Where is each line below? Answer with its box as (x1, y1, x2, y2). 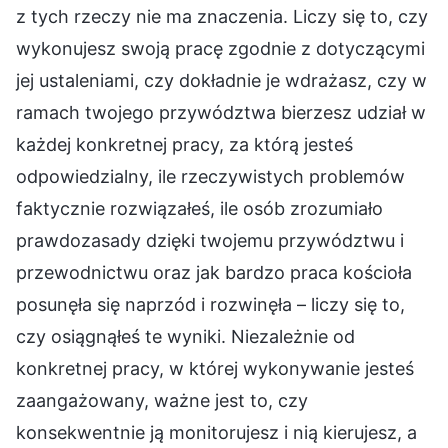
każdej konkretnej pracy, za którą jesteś (16, 133, 353, 155)
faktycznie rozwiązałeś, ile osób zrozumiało (16, 197, 383, 219)
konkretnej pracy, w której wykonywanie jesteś (16, 357, 414, 379)
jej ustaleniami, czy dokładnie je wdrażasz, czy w (16, 69, 427, 91)
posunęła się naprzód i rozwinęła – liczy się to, (16, 293, 405, 315)
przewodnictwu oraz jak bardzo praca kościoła (16, 261, 412, 283)
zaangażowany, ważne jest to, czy (16, 389, 308, 411)
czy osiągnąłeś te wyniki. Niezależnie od (16, 325, 355, 347)
